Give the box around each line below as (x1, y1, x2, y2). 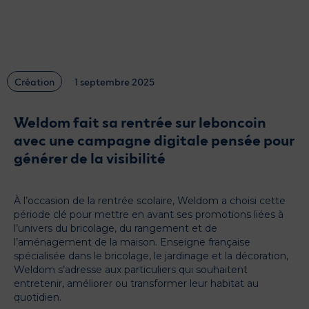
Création (14, 75, 54, 88)
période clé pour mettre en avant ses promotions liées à (14, 208, 283, 221)
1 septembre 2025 (74, 75, 154, 88)
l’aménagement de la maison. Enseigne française (14, 236, 250, 248)
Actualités (14, 19, 79, 35)
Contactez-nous (14, 52, 113, 68)
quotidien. (14, 291, 61, 303)
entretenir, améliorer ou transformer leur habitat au (14, 277, 259, 290)
